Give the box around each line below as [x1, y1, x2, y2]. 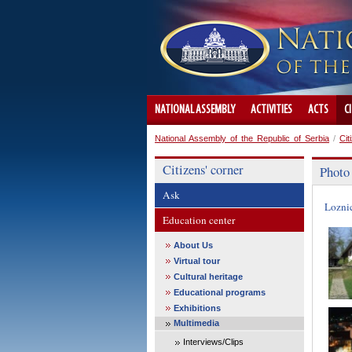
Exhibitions [174, 303, 221, 313]
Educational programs [174, 288, 266, 297]
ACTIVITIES [251, 104, 292, 116]
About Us [174, 240, 213, 250]
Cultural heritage [174, 272, 243, 281]
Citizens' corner [163, 161, 244, 178]
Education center [163, 213, 235, 227]
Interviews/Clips [183, 337, 244, 346]
